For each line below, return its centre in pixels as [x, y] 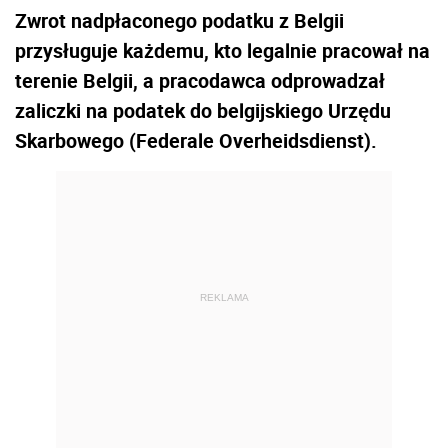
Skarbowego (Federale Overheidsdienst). [196, 140]
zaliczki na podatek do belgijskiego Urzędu [203, 110]
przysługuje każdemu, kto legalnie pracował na [222, 50]
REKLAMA [224, 298]
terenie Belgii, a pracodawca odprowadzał [200, 80]
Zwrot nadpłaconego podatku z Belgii [179, 20]
